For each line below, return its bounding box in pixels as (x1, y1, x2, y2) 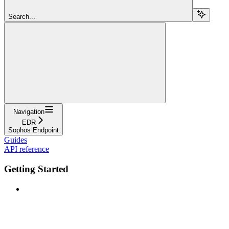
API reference (4, 145, 49, 154)
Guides (4, 135, 27, 145)
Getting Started (4, 163, 68, 174)
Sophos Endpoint (8, 126, 59, 134)
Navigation (13, 108, 44, 116)
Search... (8, 13, 35, 21)
